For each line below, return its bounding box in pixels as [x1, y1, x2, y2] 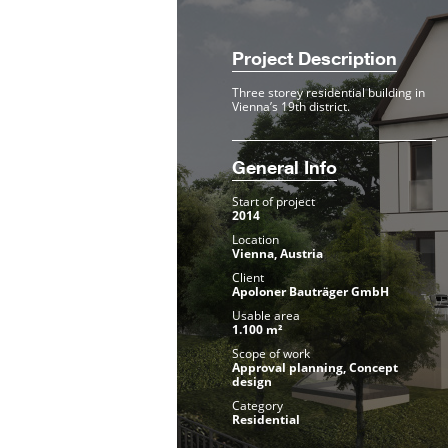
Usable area [232, 307, 300, 324]
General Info [232, 161, 337, 179]
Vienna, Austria [232, 245, 323, 262]
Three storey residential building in [232, 84, 425, 101]
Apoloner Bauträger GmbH [232, 283, 389, 300]
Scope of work [232, 345, 310, 362]
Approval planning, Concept [232, 359, 398, 376]
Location [232, 231, 279, 248]
